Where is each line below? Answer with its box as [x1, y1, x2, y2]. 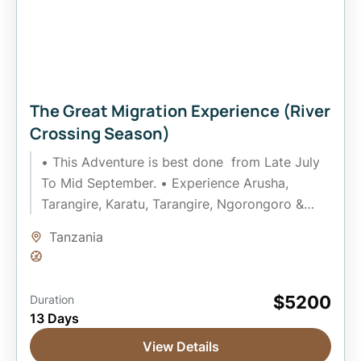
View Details [142, 338, 219, 355]
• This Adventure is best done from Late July [41, 154, 320, 171]
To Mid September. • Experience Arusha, [41, 175, 288, 192]
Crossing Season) [30, 122, 170, 145]
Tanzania [49, 229, 103, 246]
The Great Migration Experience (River [30, 100, 330, 122]
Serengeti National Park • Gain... [41, 217, 242, 234]
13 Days [30, 310, 79, 327]
